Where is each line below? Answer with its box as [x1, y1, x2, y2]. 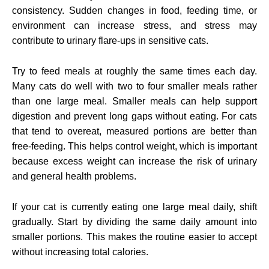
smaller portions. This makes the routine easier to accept [12, 231, 257, 242]
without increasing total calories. [12, 246, 148, 257]
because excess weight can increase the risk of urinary [12, 156, 257, 166]
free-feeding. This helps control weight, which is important [12, 141, 257, 151]
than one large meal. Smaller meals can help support [12, 95, 257, 106]
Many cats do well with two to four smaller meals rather [12, 80, 257, 91]
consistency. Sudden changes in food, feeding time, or [12, 5, 257, 16]
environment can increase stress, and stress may [12, 20, 257, 31]
